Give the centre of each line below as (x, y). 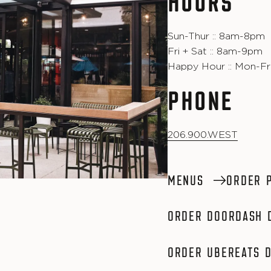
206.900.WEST (203, 135)
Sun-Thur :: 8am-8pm (216, 36)
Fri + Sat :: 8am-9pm (215, 51)
